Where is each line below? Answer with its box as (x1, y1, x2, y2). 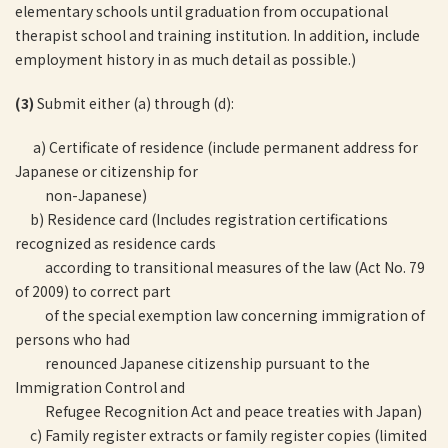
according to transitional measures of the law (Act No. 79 (15, 257, 425, 277)
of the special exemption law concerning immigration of (15, 305, 425, 325)
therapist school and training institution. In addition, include (15, 25, 420, 45)
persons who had (15, 329, 130, 349)
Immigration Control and (15, 377, 185, 397)
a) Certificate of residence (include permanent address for (15, 137, 418, 157)
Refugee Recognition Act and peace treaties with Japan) (15, 401, 422, 421)
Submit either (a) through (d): (34, 93, 234, 113)
